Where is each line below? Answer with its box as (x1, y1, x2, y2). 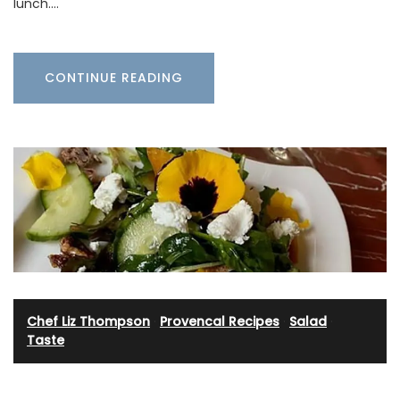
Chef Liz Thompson (27, 312, 150, 331)
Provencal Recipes (160, 312, 279, 331)
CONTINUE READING (45, 69, 183, 87)
